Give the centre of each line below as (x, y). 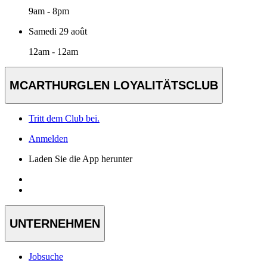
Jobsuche (46, 257)
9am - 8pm (49, 11)
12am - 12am (53, 51)
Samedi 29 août (58, 31)
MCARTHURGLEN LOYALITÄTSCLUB (114, 85)
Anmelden (48, 139)
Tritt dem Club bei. (64, 119)
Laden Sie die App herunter (80, 159)
